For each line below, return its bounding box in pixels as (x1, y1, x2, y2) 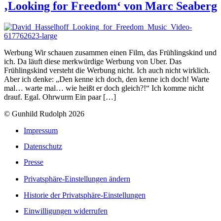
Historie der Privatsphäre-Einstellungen (24, 190, 146, 199)
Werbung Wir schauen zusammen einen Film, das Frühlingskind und (4, 48, 217, 57)
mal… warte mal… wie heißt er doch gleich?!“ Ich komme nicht (4, 83, 204, 92)
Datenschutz (24, 142, 62, 151)
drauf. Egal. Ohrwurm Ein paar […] (4, 92, 116, 101)
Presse (24, 158, 43, 167)
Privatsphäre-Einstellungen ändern (24, 175, 130, 184)
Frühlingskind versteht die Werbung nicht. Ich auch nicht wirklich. (4, 66, 210, 74)
